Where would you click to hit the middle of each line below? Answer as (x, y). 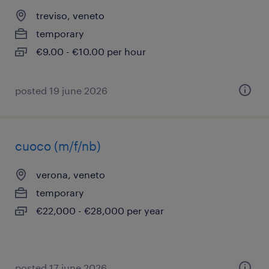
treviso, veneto (70, 15)
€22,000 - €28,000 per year (100, 210)
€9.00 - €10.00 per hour (91, 51)
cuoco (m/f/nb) (58, 146)
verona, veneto (71, 174)
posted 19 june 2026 (61, 90)
